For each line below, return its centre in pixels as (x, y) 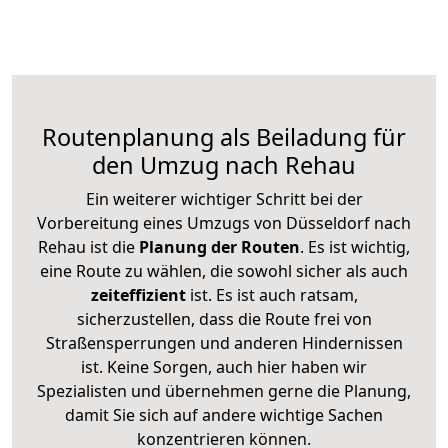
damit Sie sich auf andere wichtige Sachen (224, 414)
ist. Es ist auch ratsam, (271, 294)
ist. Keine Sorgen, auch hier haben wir (224, 366)
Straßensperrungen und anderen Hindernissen (224, 342)
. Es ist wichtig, (355, 246)
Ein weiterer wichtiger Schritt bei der (224, 198)
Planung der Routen (217, 246)
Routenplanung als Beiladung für (224, 136)
